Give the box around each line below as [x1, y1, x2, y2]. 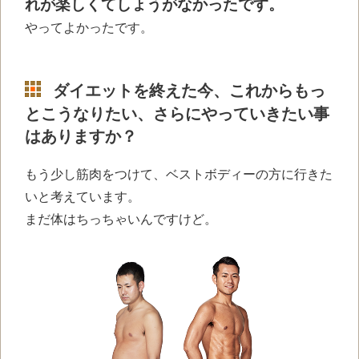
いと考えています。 [25, 190, 140, 204]
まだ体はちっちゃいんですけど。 [25, 212, 217, 227]
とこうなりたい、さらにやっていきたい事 [25, 105, 329, 123]
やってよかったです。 [25, 20, 153, 34]
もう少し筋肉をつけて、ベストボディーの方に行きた [25, 167, 333, 182]
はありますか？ [25, 127, 137, 146]
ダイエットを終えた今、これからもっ [53, 81, 325, 99]
